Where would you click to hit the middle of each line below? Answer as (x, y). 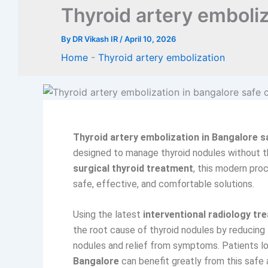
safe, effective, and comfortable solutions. (164, 184)
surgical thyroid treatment (133, 168)
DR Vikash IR (96, 39)
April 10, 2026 (150, 39)
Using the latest (108, 215)
